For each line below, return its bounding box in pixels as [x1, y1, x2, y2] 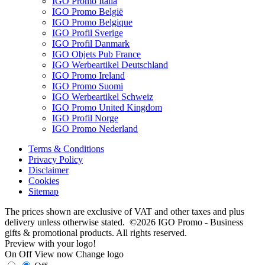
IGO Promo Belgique [52, 17, 132, 28]
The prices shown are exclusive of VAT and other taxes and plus [5, 206, 244, 217]
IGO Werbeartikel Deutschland [52, 60, 168, 70]
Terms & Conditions [28, 144, 104, 154]
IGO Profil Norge [52, 113, 118, 124]
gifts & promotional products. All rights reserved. [5, 228, 187, 238]
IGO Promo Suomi [52, 81, 123, 92]
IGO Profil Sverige [52, 28, 123, 38]
